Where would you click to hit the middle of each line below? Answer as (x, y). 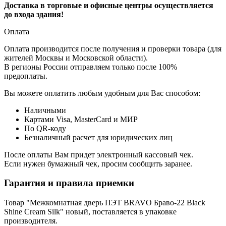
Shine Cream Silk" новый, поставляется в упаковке (90, 212)
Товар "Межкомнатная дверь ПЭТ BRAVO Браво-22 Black (105, 203)
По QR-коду (45, 128)
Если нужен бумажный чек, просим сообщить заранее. (98, 163)
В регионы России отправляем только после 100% (91, 67)
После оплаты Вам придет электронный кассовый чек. (99, 154)
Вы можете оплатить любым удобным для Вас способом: (102, 93)
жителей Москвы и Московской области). (76, 58)
